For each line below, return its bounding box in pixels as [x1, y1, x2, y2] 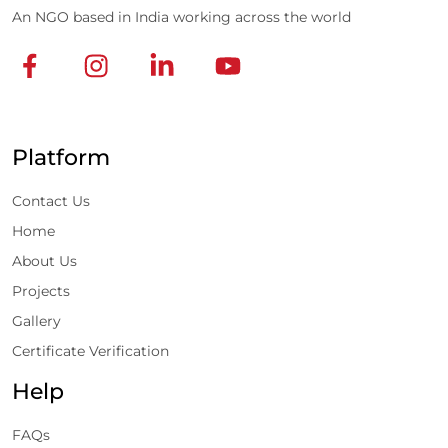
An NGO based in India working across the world [12, 8, 351, 27]
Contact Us [12, 192, 90, 211]
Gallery [12, 312, 61, 331]
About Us [12, 252, 77, 271]
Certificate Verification [12, 342, 169, 361]
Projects [12, 282, 70, 301]
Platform [12, 144, 110, 171]
